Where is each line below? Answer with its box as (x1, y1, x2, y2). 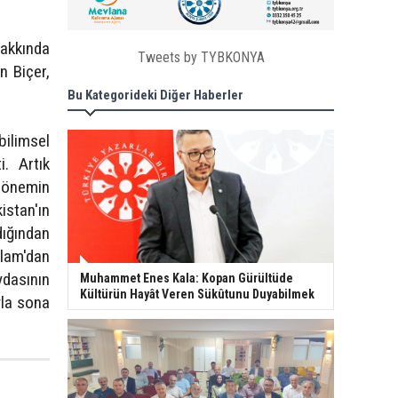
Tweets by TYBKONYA (137, 49, 265, 67)
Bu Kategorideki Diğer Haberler (68, 87, 243, 104)
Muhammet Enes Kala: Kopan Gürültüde (80, 271, 293, 286)
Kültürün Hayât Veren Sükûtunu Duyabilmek (80, 287, 314, 302)
